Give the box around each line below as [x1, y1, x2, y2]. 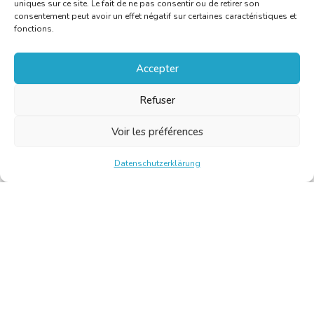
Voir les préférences [111, 124, 203, 139]
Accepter [135, 61, 179, 76]
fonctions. [14, 23, 54, 34]
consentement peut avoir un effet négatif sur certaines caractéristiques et [14, 11, 296, 22]
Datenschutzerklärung [114, 158, 200, 169]
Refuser [139, 93, 175, 107]
